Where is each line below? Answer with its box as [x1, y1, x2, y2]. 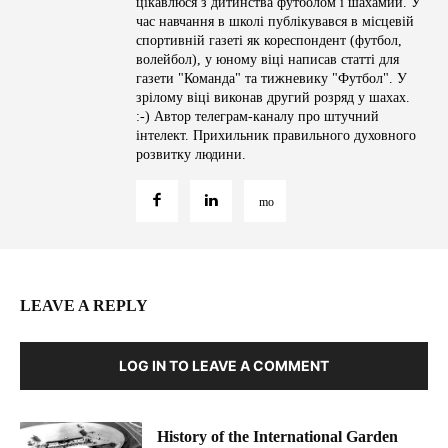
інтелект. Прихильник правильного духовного [136, 128, 416, 144]
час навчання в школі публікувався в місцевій [136, 14, 414, 30]
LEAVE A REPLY [20, 297, 148, 315]
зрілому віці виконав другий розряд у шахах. [136, 90, 410, 106]
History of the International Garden [157, 428, 399, 446]
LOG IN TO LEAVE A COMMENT [119, 357, 329, 375]
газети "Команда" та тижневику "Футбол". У [136, 71, 407, 87]
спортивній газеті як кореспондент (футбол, [136, 33, 402, 49]
